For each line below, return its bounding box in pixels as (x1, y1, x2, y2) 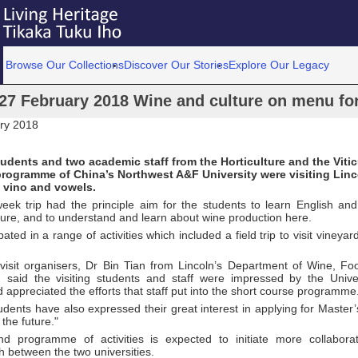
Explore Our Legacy (229, 58, 330, 71)
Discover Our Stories (124, 58, 229, 71)
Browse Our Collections (6, 58, 125, 71)
